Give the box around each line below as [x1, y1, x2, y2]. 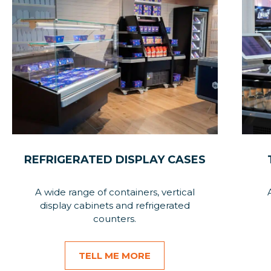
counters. [93, 213, 137, 224]
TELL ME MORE [79, 250, 151, 261]
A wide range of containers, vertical [34, 186, 195, 198]
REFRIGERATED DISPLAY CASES [24, 153, 206, 166]
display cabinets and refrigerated [39, 200, 190, 211]
